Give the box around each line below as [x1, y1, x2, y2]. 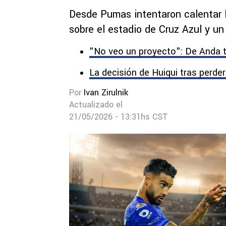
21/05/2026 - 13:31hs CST [69, 111, 168, 123]
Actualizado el [69, 99, 123, 110]
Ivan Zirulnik [84, 87, 128, 98]
